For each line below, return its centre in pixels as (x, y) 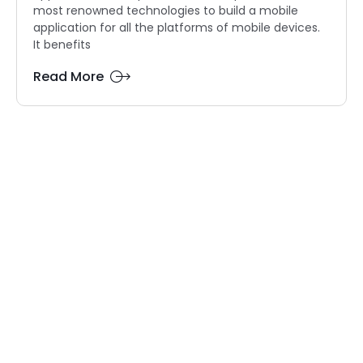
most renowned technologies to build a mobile (166, 10)
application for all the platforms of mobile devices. (177, 27)
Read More (68, 76)
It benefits (62, 44)
